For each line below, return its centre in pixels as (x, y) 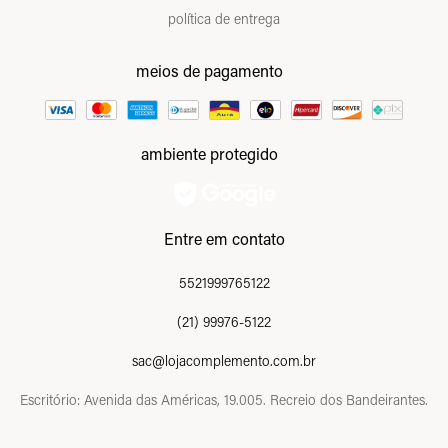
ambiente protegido (209, 153)
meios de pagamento (209, 70)
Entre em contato (224, 238)
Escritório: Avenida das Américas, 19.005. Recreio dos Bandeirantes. (224, 399)
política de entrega (224, 18)
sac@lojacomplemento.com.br (224, 360)
